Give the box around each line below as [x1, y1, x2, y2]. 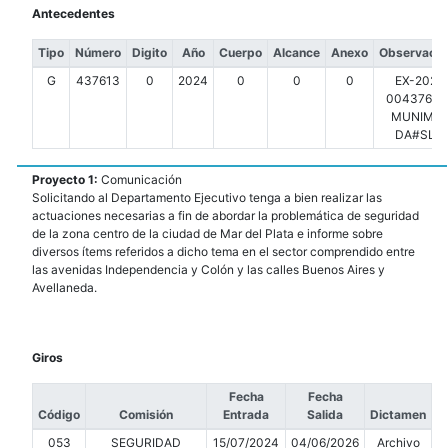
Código [38, 407, 80, 423]
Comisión [119, 407, 173, 423]
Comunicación [101, 172, 182, 188]
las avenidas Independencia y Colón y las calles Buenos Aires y [32, 262, 385, 278]
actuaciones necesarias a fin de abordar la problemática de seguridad [32, 208, 419, 224]
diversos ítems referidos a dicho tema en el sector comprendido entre [32, 244, 415, 260]
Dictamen [370, 407, 426, 423]
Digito [132, 45, 167, 61]
